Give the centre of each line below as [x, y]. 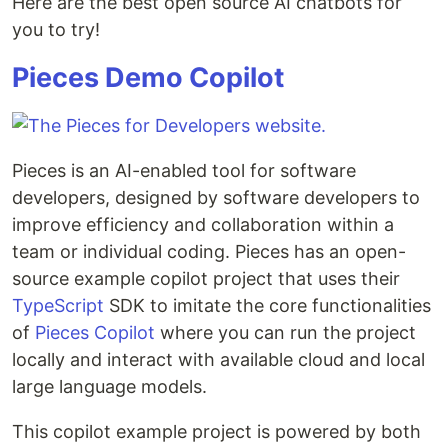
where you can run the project [285, 333]
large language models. [109, 387]
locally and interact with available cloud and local [218, 360]
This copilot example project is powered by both [216, 432]
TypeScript [60, 306]
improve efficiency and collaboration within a [203, 225]
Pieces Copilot [95, 333]
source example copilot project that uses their [206, 279]
